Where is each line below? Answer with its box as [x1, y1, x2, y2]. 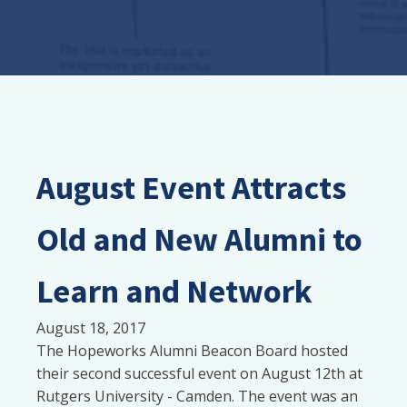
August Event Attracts [36, 167, 346, 208]
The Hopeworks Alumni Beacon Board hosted [36, 341, 348, 361]
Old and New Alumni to [36, 219, 362, 260]
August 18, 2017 [36, 318, 145, 338]
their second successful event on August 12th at [36, 363, 362, 383]
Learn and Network [36, 271, 313, 312]
